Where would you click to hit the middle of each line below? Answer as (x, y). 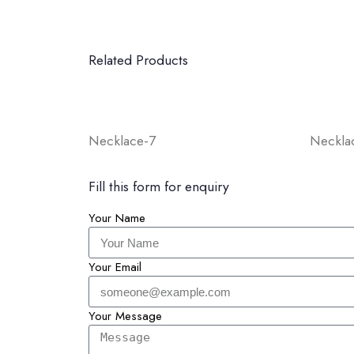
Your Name (117, 218)
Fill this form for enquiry (159, 187)
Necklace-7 (122, 140)
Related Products (138, 60)
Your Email (115, 267)
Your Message (125, 316)
